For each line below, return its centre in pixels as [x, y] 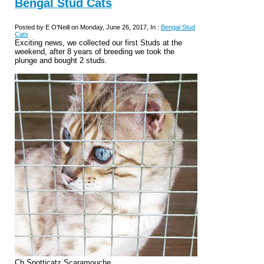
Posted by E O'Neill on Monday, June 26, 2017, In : [88, 27]
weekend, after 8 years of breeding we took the [95, 51]
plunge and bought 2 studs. [61, 60]
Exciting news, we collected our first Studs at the [98, 42]
